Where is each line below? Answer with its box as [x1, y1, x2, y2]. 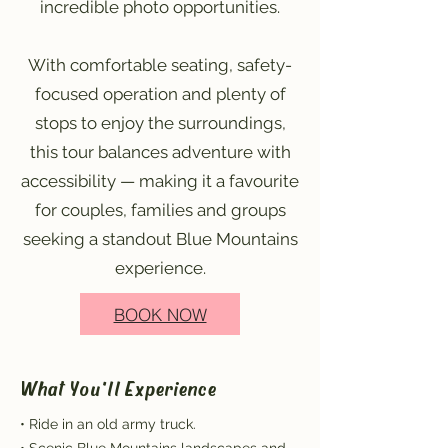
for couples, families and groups [34, 200, 286, 220]
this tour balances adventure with [29, 142, 291, 162]
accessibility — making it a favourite [21, 171, 299, 191]
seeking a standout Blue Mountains [22, 229, 298, 249]
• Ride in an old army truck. [20, 416, 196, 432]
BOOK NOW [113, 303, 207, 325]
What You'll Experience [20, 375, 218, 400]
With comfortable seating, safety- [28, 55, 292, 75]
